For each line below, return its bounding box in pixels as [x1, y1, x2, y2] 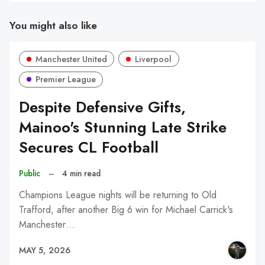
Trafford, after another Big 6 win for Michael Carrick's [19, 203, 233, 217]
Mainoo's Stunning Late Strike [19, 117, 227, 139]
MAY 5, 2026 [19, 244, 70, 256]
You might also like [9, 18, 97, 34]
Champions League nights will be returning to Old [19, 188, 216, 202]
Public [19, 167, 40, 179]
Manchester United [35, 53, 107, 65]
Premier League [35, 73, 96, 86]
